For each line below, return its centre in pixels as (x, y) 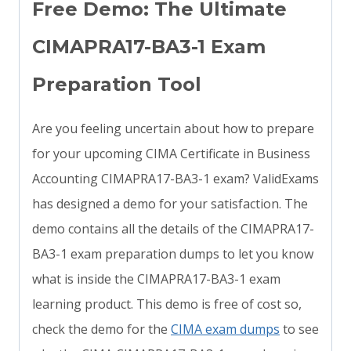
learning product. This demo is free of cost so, (167, 304)
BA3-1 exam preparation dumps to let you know (173, 254)
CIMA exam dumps (225, 329)
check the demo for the (101, 329)
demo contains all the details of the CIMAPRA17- (173, 229)
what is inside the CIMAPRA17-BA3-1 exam (156, 279)
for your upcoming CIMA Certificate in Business (171, 154)
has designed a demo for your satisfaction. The (170, 204)
